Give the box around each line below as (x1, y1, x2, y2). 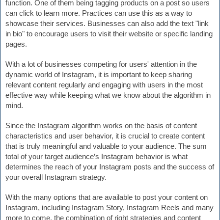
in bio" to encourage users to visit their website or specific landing (5, 29, 213, 38)
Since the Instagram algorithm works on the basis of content (5, 121, 197, 130)
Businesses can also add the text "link (87, 19, 209, 27)
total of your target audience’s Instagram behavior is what (5, 152, 188, 161)
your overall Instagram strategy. (5, 173, 107, 181)
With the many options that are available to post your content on (5, 193, 208, 201)
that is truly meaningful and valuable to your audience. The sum (5, 142, 207, 150)
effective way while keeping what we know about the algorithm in (5, 91, 211, 99)
